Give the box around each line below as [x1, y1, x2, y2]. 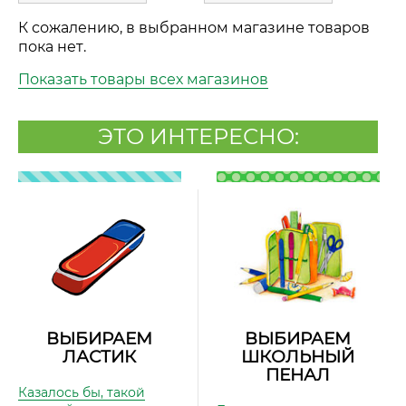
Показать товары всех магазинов [18, 71, 268, 89]
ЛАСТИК [62, 346, 136, 368]
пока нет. [18, 38, 86, 56]
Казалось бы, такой [18, 384, 145, 401]
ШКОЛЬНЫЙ [240, 346, 354, 368]
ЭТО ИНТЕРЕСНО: [97, 123, 299, 150]
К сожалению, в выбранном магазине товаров [18, 19, 370, 37]
